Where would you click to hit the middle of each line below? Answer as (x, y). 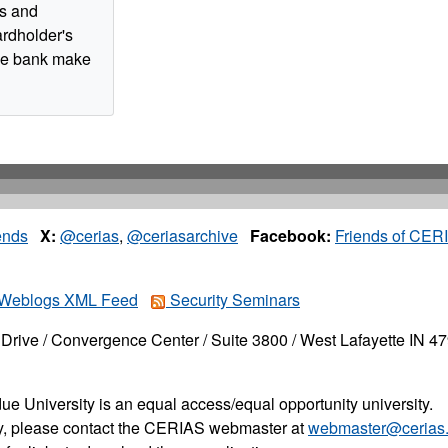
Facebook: (290, 236)
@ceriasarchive (182, 236)
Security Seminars (233, 300)
